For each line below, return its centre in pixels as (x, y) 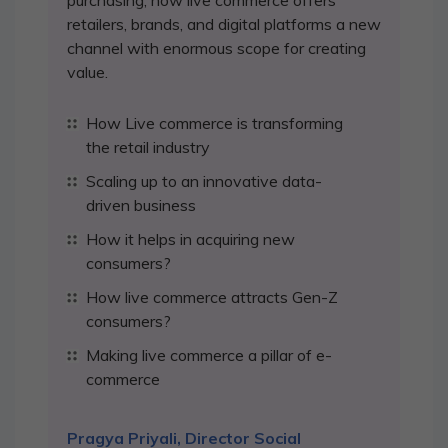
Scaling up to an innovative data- (204, 181)
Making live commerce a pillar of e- (209, 355)
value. (87, 72)
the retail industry (148, 147)
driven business (141, 205)
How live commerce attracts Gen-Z (212, 297)
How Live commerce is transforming (214, 123)
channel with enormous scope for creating (216, 48)
